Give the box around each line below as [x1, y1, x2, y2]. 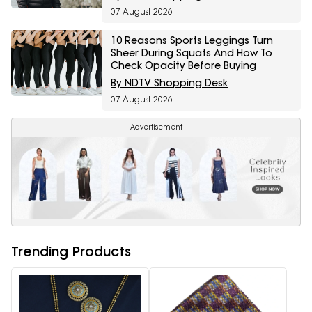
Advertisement [130, 123, 182, 132]
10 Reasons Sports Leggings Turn [111, 34, 273, 47]
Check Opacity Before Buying [111, 59, 256, 72]
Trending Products [11, 242, 131, 260]
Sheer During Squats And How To [111, 47, 272, 60]
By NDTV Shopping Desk [111, 77, 228, 90]
